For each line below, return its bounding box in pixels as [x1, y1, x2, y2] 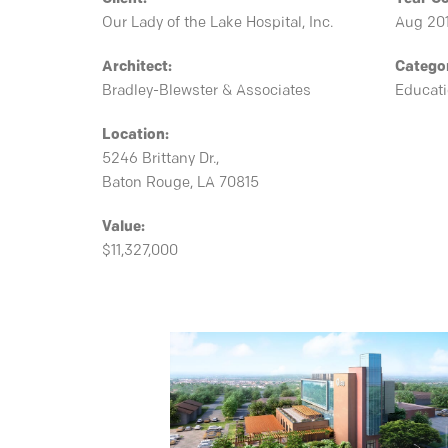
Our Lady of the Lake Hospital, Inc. [102, 16, 333, 31]
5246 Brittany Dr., [102, 152, 219, 167]
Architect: [102, 60, 172, 75]
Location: [102, 128, 169, 143]
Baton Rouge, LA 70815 [102, 176, 259, 191]
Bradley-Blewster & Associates [102, 84, 311, 99]
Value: [102, 220, 145, 235]
